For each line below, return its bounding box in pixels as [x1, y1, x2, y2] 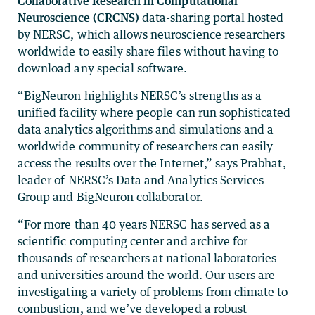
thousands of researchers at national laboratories [18, 250, 277, 265]
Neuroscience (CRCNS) [18, 10, 140, 25]
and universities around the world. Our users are [18, 267, 276, 282]
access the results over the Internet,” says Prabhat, [18, 155, 286, 170]
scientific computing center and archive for [18, 233, 248, 248]
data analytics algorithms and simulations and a [18, 122, 274, 136]
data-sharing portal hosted [139, 10, 284, 25]
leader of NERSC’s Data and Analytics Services [18, 172, 264, 187]
